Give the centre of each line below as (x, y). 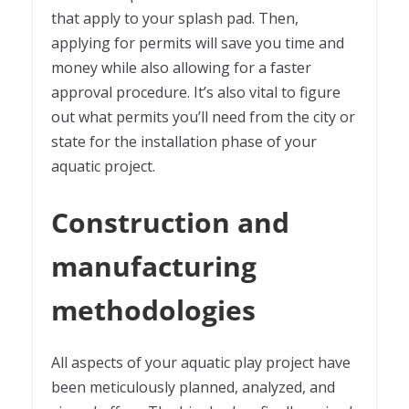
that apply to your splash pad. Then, (175, 18)
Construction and (170, 222)
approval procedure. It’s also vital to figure (196, 92)
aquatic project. (103, 166)
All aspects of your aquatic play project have (201, 362)
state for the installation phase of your (184, 141)
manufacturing (154, 266)
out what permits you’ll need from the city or (203, 116)
